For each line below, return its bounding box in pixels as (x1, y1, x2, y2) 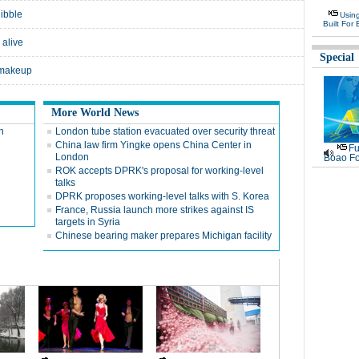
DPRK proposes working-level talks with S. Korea (55, 191, 269, 202)
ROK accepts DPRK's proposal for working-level (55, 165, 264, 176)
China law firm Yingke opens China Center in (55, 139, 252, 151)
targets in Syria (55, 216, 120, 228)
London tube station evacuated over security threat (55, 126, 275, 137)
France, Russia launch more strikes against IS (55, 204, 254, 216)
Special (320, 51, 354, 63)
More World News (51, 107, 139, 119)
